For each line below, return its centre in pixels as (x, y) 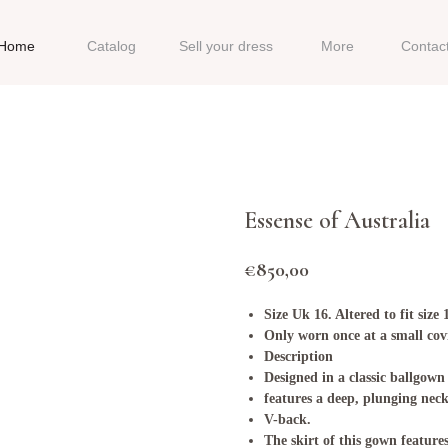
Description (298, 356)
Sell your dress (226, 45)
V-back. (289, 419)
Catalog (111, 45)
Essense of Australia (337, 220)
